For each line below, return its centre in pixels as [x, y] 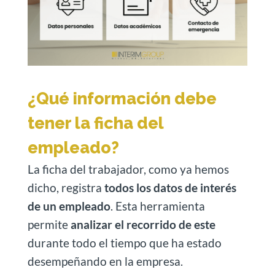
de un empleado [69, 206]
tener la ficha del [95, 123]
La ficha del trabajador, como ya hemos [128, 169]
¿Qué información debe [122, 99]
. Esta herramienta [157, 206]
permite [49, 224]
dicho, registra [66, 188]
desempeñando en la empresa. [105, 261]
